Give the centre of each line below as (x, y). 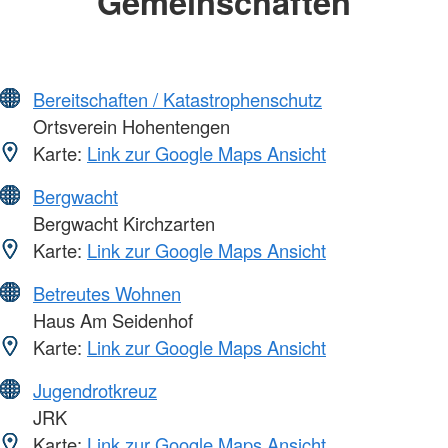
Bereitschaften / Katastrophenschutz (177, 98)
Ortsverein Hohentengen (129, 125)
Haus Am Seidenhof (110, 319)
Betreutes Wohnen (107, 292)
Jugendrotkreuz (95, 389)
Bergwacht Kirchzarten (121, 222)
